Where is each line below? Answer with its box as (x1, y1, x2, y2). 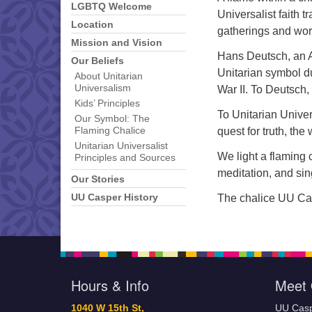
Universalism (75, 83, 131, 93)
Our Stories (71, 174, 125, 185)
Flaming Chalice (75, 125, 146, 136)
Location (71, 19, 114, 30)
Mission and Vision (71, 38, 162, 48)
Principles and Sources (75, 153, 175, 163)
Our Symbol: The (75, 114, 150, 124)
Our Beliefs (71, 56, 124, 66)
